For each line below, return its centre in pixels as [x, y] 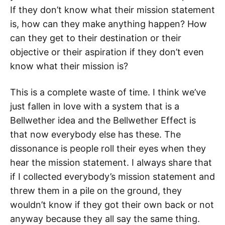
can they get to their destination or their [96, 38]
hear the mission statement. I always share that [111, 162]
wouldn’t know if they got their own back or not [112, 205]
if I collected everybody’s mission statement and [113, 177]
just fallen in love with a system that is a [95, 106]
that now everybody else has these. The [95, 134]
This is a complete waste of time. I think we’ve [108, 92]
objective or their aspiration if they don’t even [107, 52]
